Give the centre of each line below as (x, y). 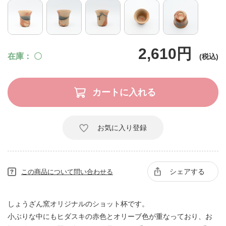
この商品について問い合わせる (67, 172)
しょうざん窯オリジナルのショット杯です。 (78, 204)
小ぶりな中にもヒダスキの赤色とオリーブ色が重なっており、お (110, 216)
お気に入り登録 (122, 128)
